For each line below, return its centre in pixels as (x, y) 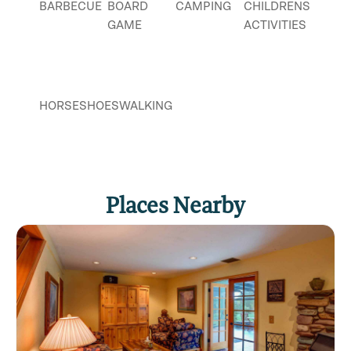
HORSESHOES (79, 106)
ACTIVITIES (275, 25)
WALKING (146, 106)
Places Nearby (175, 204)
